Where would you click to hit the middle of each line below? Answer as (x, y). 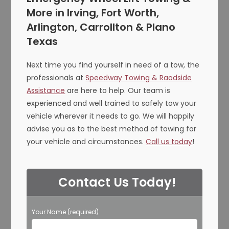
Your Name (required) (65, 212)
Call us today (169, 142)
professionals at (56, 78)
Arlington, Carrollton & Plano (101, 27)
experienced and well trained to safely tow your (112, 104)
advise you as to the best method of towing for (112, 129)
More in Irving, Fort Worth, (93, 13)
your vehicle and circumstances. (86, 142)
